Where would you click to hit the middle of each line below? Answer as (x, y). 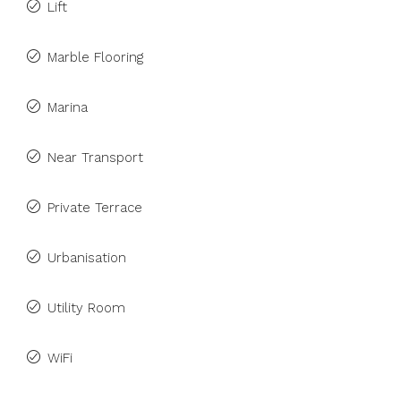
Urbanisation (87, 258)
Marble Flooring (95, 57)
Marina (68, 107)
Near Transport (95, 158)
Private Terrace (95, 208)
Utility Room (86, 308)
